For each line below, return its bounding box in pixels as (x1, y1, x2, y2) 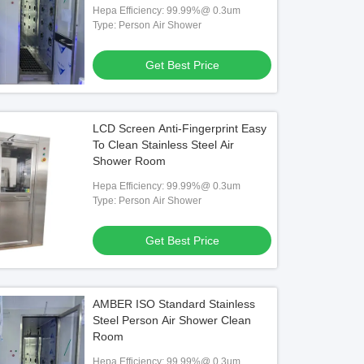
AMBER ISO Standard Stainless (93, 297, 256, 310)
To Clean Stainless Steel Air (93, 138, 235, 151)
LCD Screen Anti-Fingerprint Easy (93, 122, 267, 135)
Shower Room (93, 154, 167, 167)
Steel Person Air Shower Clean (93, 314, 252, 327)
